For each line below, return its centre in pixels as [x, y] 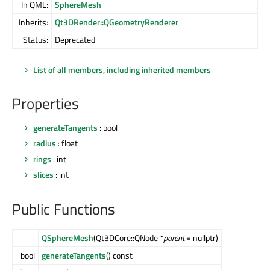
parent [174, 237]
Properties [46, 104]
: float [67, 143]
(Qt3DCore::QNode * [128, 237]
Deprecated [75, 39]
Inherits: [33, 22]
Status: [36, 39]
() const [119, 255]
